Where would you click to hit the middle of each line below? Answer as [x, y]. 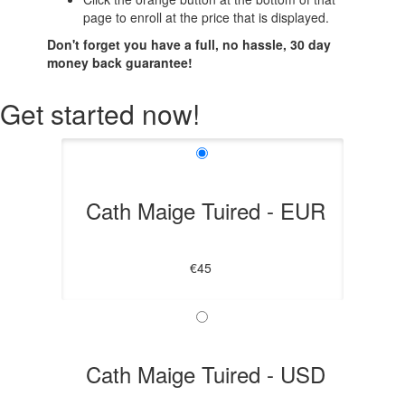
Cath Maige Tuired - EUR [206, 211]
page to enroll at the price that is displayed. [207, 18]
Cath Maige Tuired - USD [206, 374]
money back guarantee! [120, 63]
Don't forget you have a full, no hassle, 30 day [189, 45]
